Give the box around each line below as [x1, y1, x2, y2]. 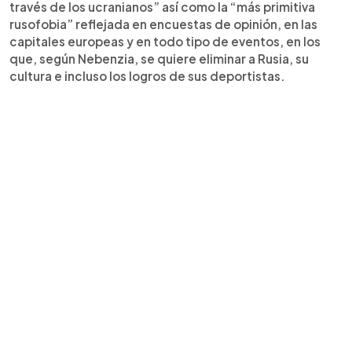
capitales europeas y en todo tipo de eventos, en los [9, 33, 321, 49]
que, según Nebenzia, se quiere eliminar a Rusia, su [9, 50, 309, 66]
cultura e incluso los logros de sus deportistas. [9, 68, 285, 83]
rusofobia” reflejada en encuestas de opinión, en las [9, 16, 317, 31]
